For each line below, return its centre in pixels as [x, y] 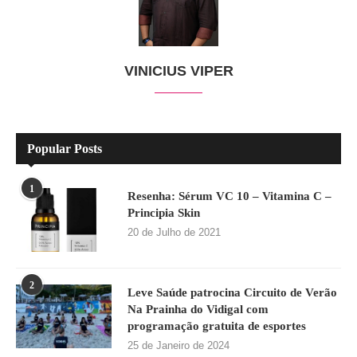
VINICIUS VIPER [178, 71]
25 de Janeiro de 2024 [178, 346]
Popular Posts [65, 149]
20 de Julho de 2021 [174, 233]
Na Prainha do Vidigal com [198, 310]
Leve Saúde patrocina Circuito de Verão [232, 293]
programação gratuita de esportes [217, 326]
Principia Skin [164, 213]
